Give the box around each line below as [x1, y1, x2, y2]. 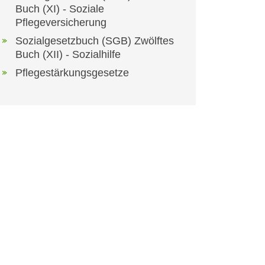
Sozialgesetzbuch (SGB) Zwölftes [15, 35, 174, 47]
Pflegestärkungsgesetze [15, 67, 129, 79]
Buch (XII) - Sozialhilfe [15, 49, 121, 61]
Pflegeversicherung [15, 17, 106, 29]
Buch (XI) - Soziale [15, 3, 104, 15]
